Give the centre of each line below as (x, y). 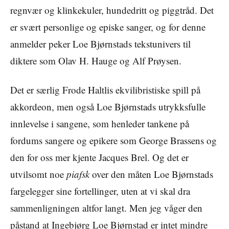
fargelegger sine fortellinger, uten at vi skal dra (100, 191)
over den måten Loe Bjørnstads (151, 174)
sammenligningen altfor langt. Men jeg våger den (106, 208)
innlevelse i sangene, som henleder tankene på (100, 123)
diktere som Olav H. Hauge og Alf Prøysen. (96, 60)
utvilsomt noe (38, 174)
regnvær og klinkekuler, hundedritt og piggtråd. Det (112, 10)
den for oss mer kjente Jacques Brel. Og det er (99, 157)
